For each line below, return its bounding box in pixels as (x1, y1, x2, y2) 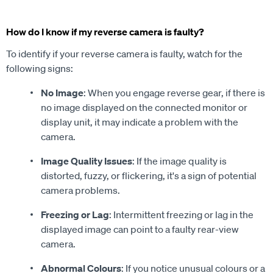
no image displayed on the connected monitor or (41, 101, 247, 113)
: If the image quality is (132, 155, 227, 167)
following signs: (6, 62, 73, 74)
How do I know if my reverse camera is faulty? (6, 26, 204, 38)
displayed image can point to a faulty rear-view (41, 223, 239, 235)
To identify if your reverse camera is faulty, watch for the (6, 48, 243, 60)
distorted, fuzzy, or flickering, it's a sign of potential (41, 169, 257, 182)
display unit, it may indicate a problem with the (41, 116, 238, 128)
